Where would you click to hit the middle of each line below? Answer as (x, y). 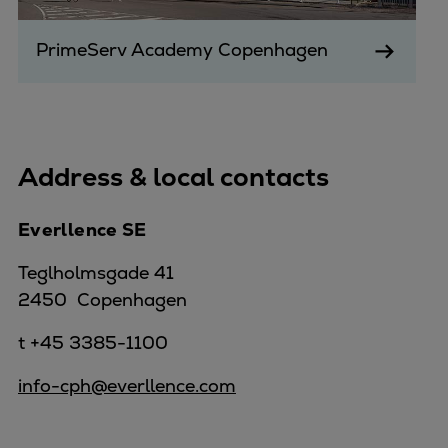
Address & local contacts (173, 177)
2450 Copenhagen (102, 300)
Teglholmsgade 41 (96, 273)
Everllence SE (82, 230)
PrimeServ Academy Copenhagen (182, 50)
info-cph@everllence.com (127, 386)
